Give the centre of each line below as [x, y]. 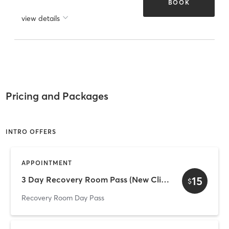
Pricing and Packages [57, 96]
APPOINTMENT [47, 163]
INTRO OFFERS [31, 131]
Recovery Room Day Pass [63, 198]
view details [41, 18]
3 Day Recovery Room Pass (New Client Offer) [165, 180]
